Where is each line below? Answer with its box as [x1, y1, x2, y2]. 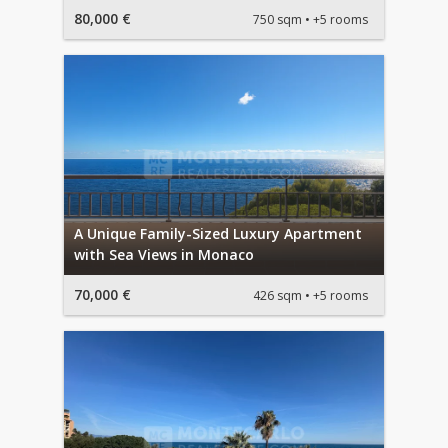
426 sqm [253, 286, 302, 304]
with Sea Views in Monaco [74, 245, 254, 265]
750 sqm [253, 10, 302, 28]
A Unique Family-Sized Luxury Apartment [74, 224, 362, 244]
